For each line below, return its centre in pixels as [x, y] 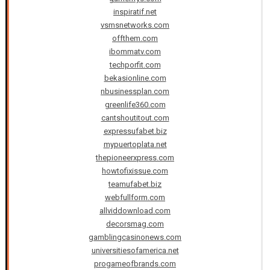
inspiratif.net [135, 12]
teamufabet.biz [135, 184]
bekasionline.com [135, 78]
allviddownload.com [135, 211]
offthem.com [135, 39]
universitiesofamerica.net [135, 251]
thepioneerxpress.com [135, 158]
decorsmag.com [135, 224]
